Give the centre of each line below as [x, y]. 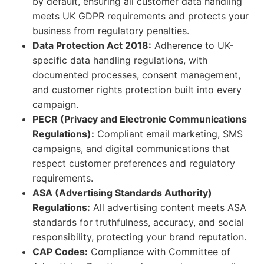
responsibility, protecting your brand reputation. [139, 237]
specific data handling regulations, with [120, 60]
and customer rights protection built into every [137, 90]
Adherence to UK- [192, 45]
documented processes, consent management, [136, 75]
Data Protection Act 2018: [92, 45]
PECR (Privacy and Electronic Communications [140, 119]
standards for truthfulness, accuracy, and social [138, 222]
